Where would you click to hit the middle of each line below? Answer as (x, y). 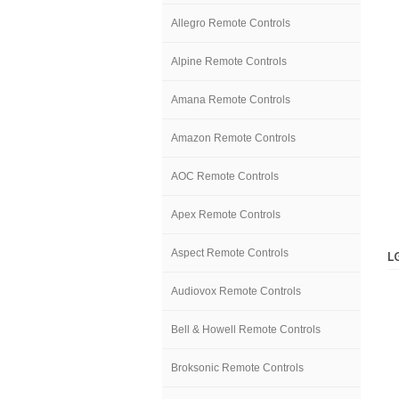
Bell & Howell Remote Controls (246, 330)
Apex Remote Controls (226, 215)
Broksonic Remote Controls (237, 368)
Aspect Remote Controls (230, 253)
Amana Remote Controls (231, 100)
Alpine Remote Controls (229, 61)
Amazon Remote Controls (233, 138)
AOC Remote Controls (225, 176)
